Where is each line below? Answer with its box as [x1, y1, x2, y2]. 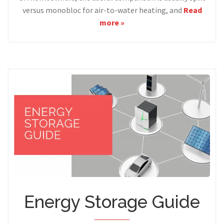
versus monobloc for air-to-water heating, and [22, 5, 183, 15]
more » [99, 17, 124, 28]
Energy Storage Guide [24, 191, 200, 212]
